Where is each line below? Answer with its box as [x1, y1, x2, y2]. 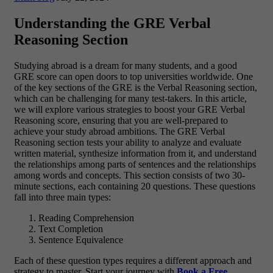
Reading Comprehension [38, 213, 134, 224]
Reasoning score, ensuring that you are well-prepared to [14, 115, 228, 126]
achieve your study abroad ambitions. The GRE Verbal [14, 126, 225, 137]
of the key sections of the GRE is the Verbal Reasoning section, [14, 82, 257, 93]
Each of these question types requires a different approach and [14, 255, 252, 266]
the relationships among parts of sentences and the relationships [14, 159, 256, 170]
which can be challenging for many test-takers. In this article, [14, 93, 247, 104]
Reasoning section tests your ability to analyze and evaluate [14, 137, 241, 148]
